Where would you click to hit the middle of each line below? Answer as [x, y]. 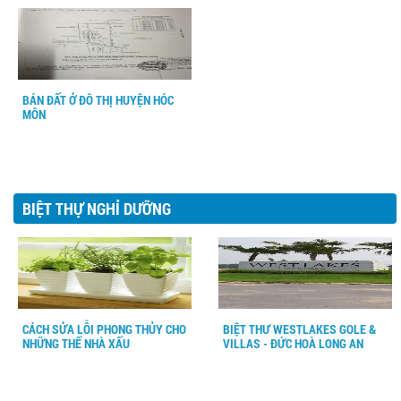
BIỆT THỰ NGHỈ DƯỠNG [97, 209]
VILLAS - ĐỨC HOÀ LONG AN [293, 343]
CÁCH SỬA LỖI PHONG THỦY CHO [104, 329]
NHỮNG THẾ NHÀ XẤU [76, 343]
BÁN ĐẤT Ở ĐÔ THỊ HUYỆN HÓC [98, 100]
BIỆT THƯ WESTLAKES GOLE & [299, 329]
